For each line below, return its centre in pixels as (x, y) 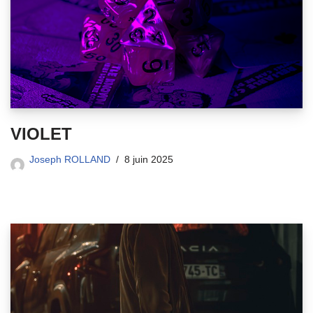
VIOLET (41, 134)
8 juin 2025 (149, 160)
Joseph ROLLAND (70, 160)
